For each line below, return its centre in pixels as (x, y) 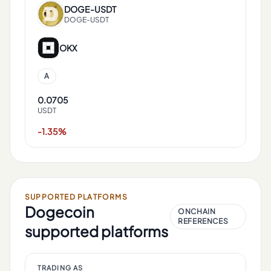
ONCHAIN (197, 211)
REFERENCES (203, 221)
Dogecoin (60, 212)
